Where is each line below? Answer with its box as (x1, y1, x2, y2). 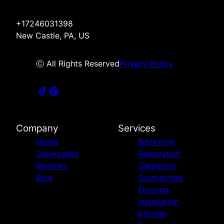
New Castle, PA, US (16, 30, 89, 40)
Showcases (36, 148, 78, 158)
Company (16, 122, 58, 134)
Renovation (138, 148, 180, 158)
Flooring (138, 184, 169, 194)
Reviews (36, 160, 67, 170)
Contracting (138, 172, 183, 182)
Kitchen (138, 208, 166, 218)
